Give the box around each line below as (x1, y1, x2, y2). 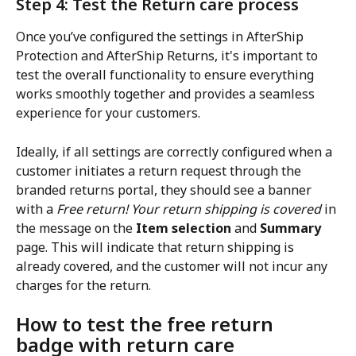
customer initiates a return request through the (16, 161, 304, 180)
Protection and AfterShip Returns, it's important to (16, 47, 321, 65)
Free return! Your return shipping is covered (56, 199, 321, 218)
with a (16, 199, 56, 218)
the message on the (16, 219, 136, 237)
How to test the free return (16, 311, 278, 338)
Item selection (136, 219, 231, 237)
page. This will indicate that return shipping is (16, 238, 297, 256)
